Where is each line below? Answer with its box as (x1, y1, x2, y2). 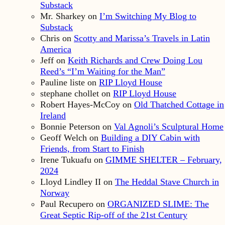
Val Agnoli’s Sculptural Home (114, 122, 223, 132)
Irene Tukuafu (40, 155, 91, 165)
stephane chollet (40, 88, 99, 99)
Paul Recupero (40, 199, 93, 209)
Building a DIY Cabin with (101, 133, 200, 143)
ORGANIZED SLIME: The (107, 199, 209, 209)
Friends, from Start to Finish (40, 144, 144, 154)
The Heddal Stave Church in (115, 177, 219, 187)
